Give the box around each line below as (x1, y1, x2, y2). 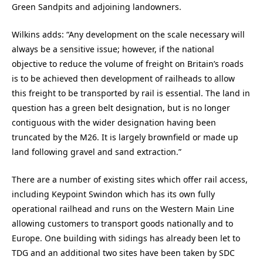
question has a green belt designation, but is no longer (12, 102, 230, 114)
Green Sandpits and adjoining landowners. (12, 1, 181, 13)
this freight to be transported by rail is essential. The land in (12, 87, 250, 99)
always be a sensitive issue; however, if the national (12, 43, 214, 55)
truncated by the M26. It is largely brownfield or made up (12, 131, 238, 143)
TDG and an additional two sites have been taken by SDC (12, 247, 235, 258)
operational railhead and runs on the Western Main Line (12, 203, 234, 214)
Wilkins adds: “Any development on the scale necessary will (12, 29, 245, 41)
